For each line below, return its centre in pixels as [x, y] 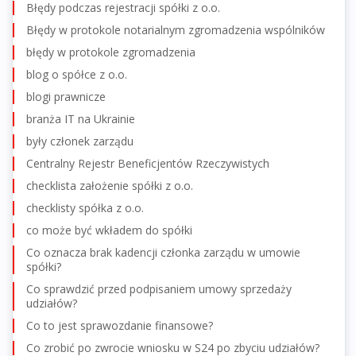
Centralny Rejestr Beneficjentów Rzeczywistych [148, 163]
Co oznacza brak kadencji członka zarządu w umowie [163, 252]
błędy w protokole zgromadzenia [111, 52]
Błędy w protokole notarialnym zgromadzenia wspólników [176, 29]
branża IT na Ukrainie [81, 118]
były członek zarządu [80, 141]
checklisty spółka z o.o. [85, 207]
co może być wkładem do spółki [109, 230]
